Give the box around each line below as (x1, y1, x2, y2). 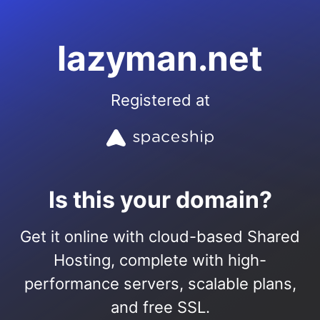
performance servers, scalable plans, (24, 274, 296, 293)
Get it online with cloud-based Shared (20, 227, 300, 246)
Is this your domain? (48, 186, 272, 214)
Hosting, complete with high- (54, 251, 266, 269)
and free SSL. (110, 298, 210, 316)
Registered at (110, 91, 210, 109)
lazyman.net (57, 37, 263, 79)
